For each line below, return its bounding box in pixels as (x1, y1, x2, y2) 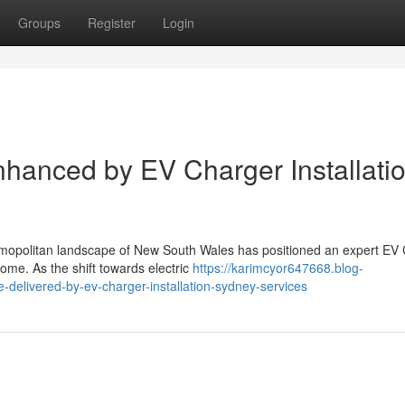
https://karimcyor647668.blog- (193, 259, 363, 277)
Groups (18, 14, 61, 32)
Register (88, 14, 136, 32)
